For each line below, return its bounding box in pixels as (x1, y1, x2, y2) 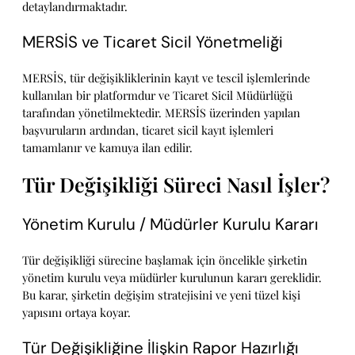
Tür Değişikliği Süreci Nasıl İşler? (22, 171, 330, 198)
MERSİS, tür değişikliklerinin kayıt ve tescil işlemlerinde (22, 69, 310, 86)
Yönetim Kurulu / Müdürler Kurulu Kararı (22, 214, 319, 235)
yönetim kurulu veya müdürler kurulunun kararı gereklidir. (22, 269, 322, 285)
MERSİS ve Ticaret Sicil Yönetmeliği (22, 32, 283, 53)
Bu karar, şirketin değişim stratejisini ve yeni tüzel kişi (22, 286, 300, 303)
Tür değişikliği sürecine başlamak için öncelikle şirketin (22, 251, 307, 268)
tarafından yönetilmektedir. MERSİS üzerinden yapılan (22, 104, 300, 120)
